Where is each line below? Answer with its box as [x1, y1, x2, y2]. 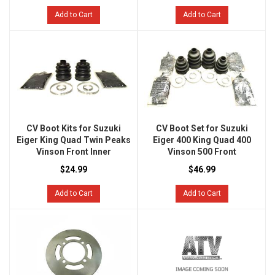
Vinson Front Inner [36, 147, 111, 157]
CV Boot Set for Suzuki [155, 123, 248, 134]
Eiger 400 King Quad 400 [152, 135, 251, 145]
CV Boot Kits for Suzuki [26, 123, 121, 134]
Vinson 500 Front [167, 147, 236, 157]
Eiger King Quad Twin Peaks [16, 135, 131, 145]
